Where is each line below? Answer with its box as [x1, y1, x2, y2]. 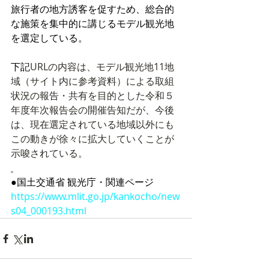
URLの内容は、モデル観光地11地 [30, 60, 174, 74]
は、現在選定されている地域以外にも [11, 118, 174, 131]
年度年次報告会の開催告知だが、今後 [11, 103, 174, 117]
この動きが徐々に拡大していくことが [11, 132, 174, 146]
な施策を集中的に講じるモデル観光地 [11, 17, 174, 31]
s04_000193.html [11, 204, 86, 218]
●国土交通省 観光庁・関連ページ [11, 175, 154, 189]
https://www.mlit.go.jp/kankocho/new [11, 190, 180, 204]
